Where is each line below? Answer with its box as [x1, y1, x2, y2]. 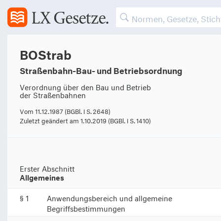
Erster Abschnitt [20, 162, 74, 173]
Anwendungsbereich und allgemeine [47, 191, 172, 203]
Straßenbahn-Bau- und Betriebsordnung [20, 63, 183, 76]
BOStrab [20, 43, 72, 63]
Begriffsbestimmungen [47, 202, 125, 213]
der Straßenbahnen [20, 88, 86, 100]
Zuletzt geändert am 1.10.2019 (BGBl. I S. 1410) [20, 115, 151, 125]
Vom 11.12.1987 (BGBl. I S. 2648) [20, 106, 110, 115]
